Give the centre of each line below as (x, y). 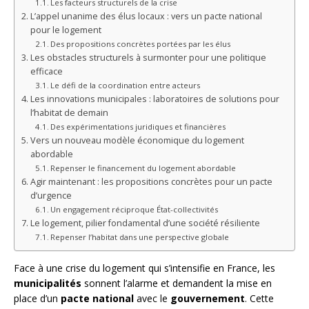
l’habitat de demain (69, 113)
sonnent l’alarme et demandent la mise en (177, 283)
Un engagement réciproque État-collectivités (134, 210)
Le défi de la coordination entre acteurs (126, 86)
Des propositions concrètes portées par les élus (141, 44)
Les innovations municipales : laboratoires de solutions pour (154, 99)
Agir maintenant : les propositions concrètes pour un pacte (151, 182)
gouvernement (208, 299)
